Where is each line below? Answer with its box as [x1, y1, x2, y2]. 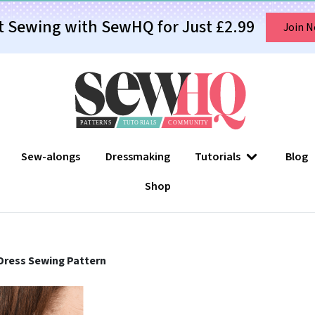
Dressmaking [105, 149, 170, 165]
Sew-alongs [21, 149, 81, 165]
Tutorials [195, 149, 241, 165]
